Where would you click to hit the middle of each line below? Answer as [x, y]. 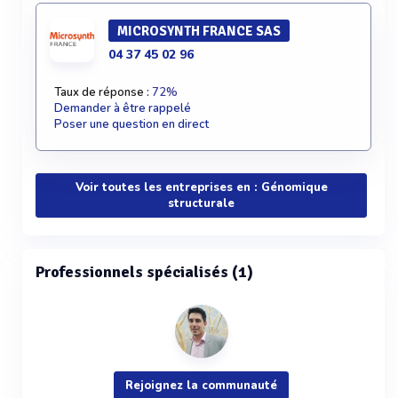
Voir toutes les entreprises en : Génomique [201, 187]
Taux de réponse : [103, 92]
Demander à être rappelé [123, 108]
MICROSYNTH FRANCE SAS [199, 31]
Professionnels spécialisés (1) [144, 272]
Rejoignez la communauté [201, 386]
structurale [201, 203]
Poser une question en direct [131, 124]
